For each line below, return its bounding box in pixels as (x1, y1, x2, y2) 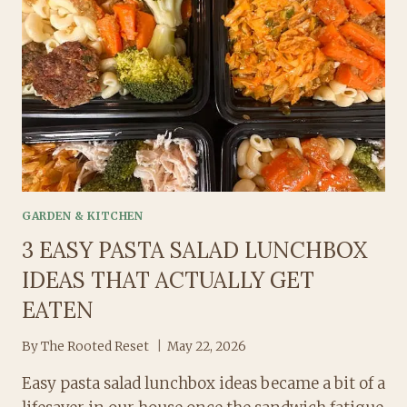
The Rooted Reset (41, 339, 150, 355)
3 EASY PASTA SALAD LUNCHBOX (22, 235, 367, 264)
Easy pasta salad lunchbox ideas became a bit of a (22, 373, 385, 394)
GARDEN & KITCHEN (22, 208, 144, 223)
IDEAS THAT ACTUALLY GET (22, 265, 314, 294)
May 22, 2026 (167, 339, 247, 355)
